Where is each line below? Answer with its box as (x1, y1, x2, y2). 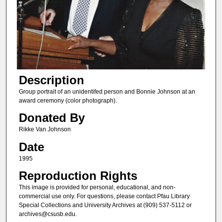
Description (18, 73, 84, 87)
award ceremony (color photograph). (18, 97, 117, 104)
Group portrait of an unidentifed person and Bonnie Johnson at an (18, 88, 195, 95)
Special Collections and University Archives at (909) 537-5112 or (18, 201, 192, 209)
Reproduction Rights (18, 168, 137, 182)
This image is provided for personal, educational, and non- (18, 183, 175, 191)
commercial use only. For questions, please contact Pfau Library (18, 192, 190, 200)
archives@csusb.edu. (18, 210, 77, 218)
